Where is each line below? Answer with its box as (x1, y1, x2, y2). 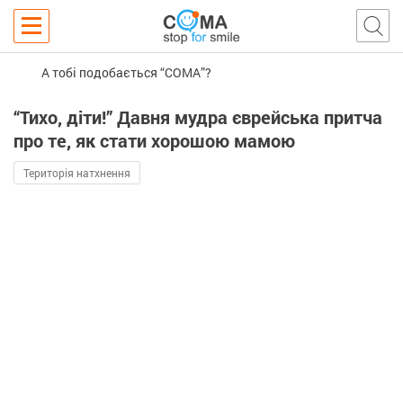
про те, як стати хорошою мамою (13, 129, 295, 152)
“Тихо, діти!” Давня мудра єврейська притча (13, 105, 382, 129)
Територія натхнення (23, 166, 130, 180)
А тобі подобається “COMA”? (41, 63, 211, 81)
